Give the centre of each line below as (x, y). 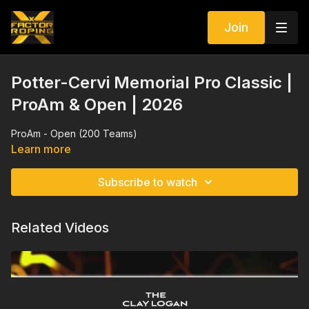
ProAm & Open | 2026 (97, 104)
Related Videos (60, 228)
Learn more (41, 149)
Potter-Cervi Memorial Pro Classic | (152, 82)
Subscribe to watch (148, 182)
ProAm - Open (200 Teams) (74, 133)
